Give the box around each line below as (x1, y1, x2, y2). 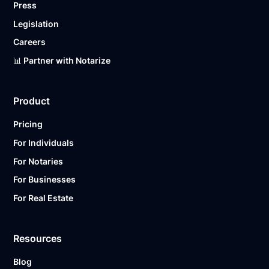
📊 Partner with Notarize (13, 55, 111, 65)
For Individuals (13, 137, 74, 148)
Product (13, 94, 50, 107)
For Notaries (13, 156, 64, 166)
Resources (13, 232, 62, 244)
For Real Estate (13, 192, 74, 203)
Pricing (13, 119, 43, 130)
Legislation (13, 18, 59, 29)
